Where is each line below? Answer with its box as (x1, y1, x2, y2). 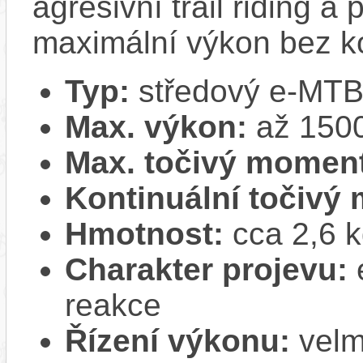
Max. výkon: (65, 109, 247, 144)
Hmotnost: (65, 216, 224, 251)
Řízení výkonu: (65, 322, 290, 358)
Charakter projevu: (65, 251, 348, 287)
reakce (65, 287, 161, 322)
